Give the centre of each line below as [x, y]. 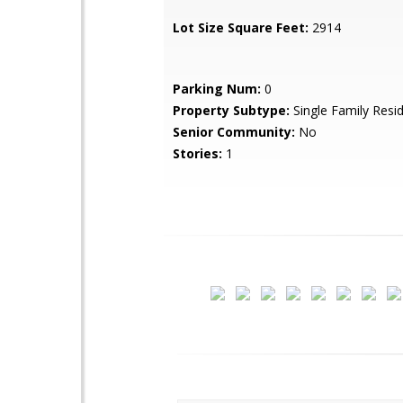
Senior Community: [234, 132]
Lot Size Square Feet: [241, 27]
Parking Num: [217, 89]
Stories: [197, 153]
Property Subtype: [231, 110]
